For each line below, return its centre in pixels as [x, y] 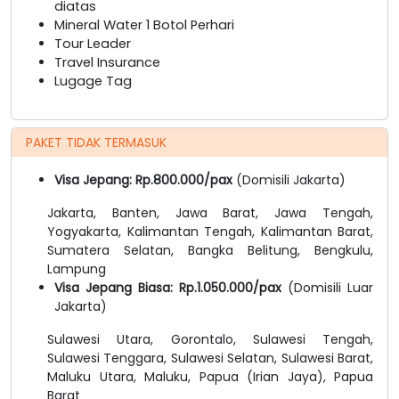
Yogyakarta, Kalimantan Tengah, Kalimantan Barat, [210, 231]
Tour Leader [93, 43]
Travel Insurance [107, 62]
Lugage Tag [93, 81]
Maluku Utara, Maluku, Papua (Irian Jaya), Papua [210, 376]
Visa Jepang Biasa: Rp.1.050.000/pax [171, 287]
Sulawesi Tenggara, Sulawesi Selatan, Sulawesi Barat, [210, 358]
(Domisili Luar [330, 287]
